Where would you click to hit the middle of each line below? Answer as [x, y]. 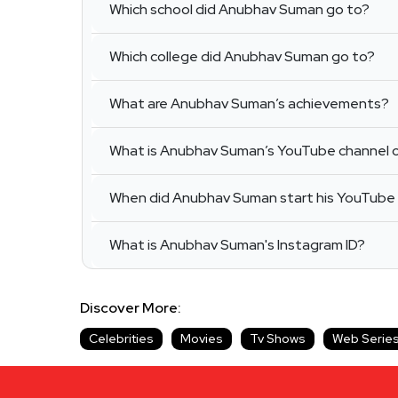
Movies [202, 339]
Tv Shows [278, 339]
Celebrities [121, 339]
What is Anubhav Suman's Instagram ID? [237, 245]
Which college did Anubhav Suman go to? [242, 57]
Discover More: [133, 308]
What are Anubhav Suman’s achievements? [249, 104]
